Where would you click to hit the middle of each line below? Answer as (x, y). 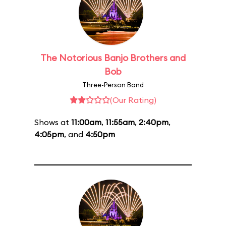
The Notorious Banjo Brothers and (113, 58)
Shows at (53, 122)
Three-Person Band (113, 85)
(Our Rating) (133, 100)
